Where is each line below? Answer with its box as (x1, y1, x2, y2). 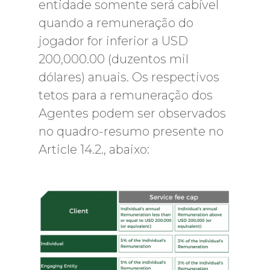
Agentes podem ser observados (39, 106, 226, 121)
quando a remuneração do (39, 16, 193, 30)
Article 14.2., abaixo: (39, 142, 149, 157)
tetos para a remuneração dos (39, 88, 213, 102)
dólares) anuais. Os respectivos (39, 70, 219, 84)
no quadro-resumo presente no (39, 124, 224, 139)
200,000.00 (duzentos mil (39, 52, 189, 66)
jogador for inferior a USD (39, 34, 188, 48)
